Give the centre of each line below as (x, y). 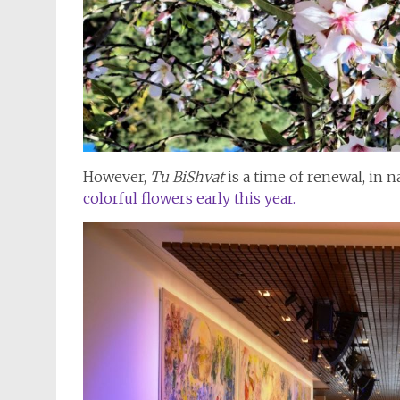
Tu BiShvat (187, 177)
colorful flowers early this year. (189, 199)
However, (117, 177)
